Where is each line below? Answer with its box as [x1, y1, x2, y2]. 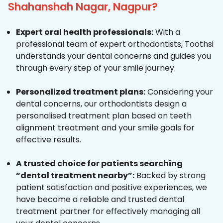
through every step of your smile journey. [16, 62, 176, 74]
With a [153, 26, 180, 38]
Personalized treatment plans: [16, 86, 145, 98]
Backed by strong [134, 170, 206, 182]
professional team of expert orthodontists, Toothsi [16, 38, 214, 50]
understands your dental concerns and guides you [16, 50, 211, 62]
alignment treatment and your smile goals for [16, 122, 195, 134]
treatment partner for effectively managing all [16, 206, 200, 218]
